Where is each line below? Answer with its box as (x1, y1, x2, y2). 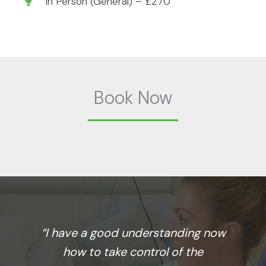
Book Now (94, 86, 172, 110)
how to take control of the (63, 244, 203, 260)
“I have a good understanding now (40, 225, 226, 241)
